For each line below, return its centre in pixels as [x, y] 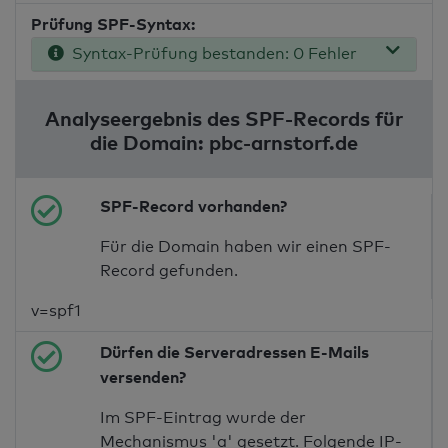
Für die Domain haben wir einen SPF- [246, 247]
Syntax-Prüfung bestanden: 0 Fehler [210, 54]
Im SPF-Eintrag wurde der [203, 418]
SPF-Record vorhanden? [194, 206]
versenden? [143, 377]
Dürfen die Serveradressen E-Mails [235, 352]
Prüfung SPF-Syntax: [113, 24]
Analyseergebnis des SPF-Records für [224, 118]
